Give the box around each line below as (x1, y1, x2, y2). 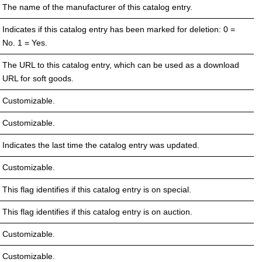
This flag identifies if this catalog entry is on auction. (2, 206, 192, 216)
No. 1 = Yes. (2, 37, 47, 47)
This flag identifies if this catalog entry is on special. (2, 184, 191, 194)
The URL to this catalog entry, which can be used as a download (2, 60, 239, 70)
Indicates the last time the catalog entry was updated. (2, 140, 199, 150)
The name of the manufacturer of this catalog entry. (2, 2, 192, 12)
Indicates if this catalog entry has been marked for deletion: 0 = (2, 24, 235, 34)
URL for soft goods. (2, 73, 74, 83)
